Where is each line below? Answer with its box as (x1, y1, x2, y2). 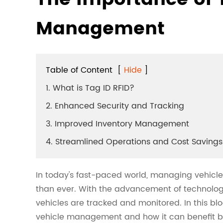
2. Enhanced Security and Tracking (46, 99, 184, 112)
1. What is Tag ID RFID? (46, 81, 134, 95)
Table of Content (46, 63, 112, 77)
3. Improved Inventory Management (46, 117, 189, 130)
